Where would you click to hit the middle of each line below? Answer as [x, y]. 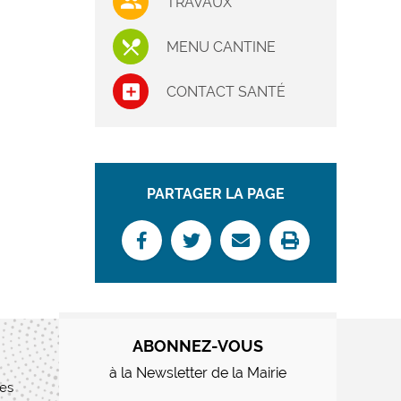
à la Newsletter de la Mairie [197, 373]
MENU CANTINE [221, 47]
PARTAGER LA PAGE [216, 194]
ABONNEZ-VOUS [197, 346]
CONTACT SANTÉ [226, 91]
